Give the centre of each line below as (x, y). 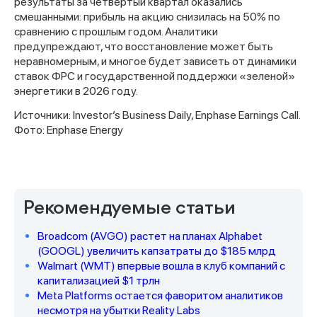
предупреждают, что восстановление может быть (144, 47)
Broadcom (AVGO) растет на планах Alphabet (150, 236)
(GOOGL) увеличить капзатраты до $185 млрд (157, 251)
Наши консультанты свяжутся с (158, 295)
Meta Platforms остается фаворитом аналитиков (160, 296)
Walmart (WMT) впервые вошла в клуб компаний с (161, 266)
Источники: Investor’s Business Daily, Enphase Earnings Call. (157, 115)
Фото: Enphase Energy (69, 130)
